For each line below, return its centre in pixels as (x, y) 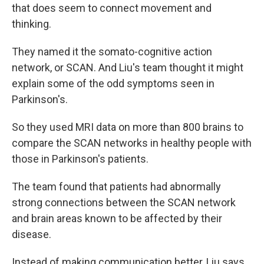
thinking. (32, 24)
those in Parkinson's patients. (80, 159)
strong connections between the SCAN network (124, 202)
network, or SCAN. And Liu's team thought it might (128, 67)
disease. (32, 234)
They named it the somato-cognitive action (112, 52)
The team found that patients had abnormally (116, 187)
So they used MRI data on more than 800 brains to (128, 127)
